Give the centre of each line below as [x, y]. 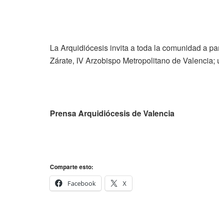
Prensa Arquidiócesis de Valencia [112, 113]
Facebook [82, 183]
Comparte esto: [72, 166]
